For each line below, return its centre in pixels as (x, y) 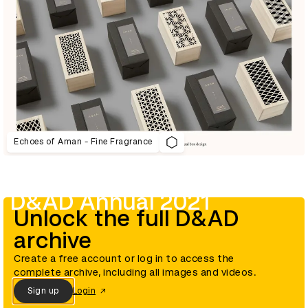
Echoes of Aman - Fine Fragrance (83, 142)
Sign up (43, 291)
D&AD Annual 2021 (110, 202)
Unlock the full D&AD (126, 218)
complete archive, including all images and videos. (135, 272)
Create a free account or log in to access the (124, 258)
